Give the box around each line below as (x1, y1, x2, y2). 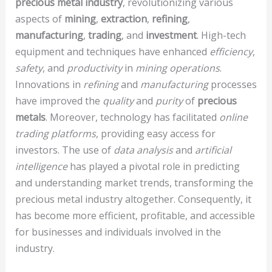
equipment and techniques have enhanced (15, 44, 209, 58)
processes (208, 77, 257, 91)
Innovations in (15, 77, 83, 91)
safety (15, 61, 42, 75)
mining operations (135, 61, 220, 75)
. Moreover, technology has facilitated (45, 110, 219, 124)
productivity (66, 61, 122, 75)
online (219, 110, 248, 124)
